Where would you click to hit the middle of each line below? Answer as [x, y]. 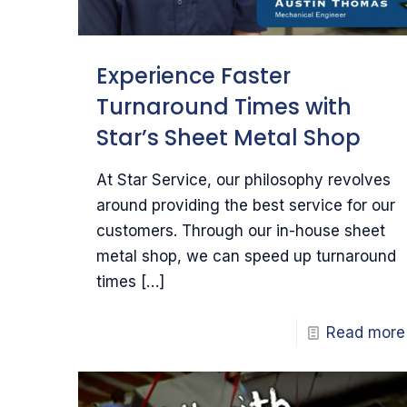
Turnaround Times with [223, 107]
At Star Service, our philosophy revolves [243, 180]
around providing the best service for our [245, 206]
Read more [365, 333]
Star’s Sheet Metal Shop [228, 138]
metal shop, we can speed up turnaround [246, 257]
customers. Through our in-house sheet [240, 231]
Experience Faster [193, 76]
